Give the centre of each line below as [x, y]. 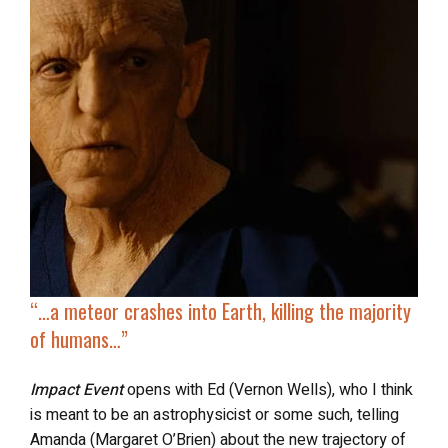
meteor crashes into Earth [163, 310]
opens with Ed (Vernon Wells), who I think [268, 389]
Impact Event [76, 389]
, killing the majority [336, 310]
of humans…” [79, 338]
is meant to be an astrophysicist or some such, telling [214, 414]
